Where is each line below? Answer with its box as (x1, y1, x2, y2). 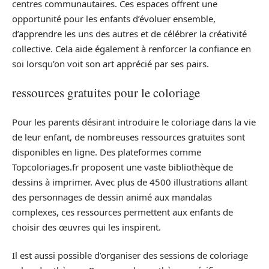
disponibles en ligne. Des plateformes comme (12, 145, 201, 158)
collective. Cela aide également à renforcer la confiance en (12, 42, 251, 55)
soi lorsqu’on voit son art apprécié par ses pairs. (12, 57, 209, 70)
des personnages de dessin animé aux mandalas (12, 190, 212, 203)
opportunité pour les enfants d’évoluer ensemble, (12, 12, 216, 25)
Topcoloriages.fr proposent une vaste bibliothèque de (12, 160, 233, 173)
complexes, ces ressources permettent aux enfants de (12, 205, 233, 218)
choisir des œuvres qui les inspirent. (12, 220, 161, 233)
